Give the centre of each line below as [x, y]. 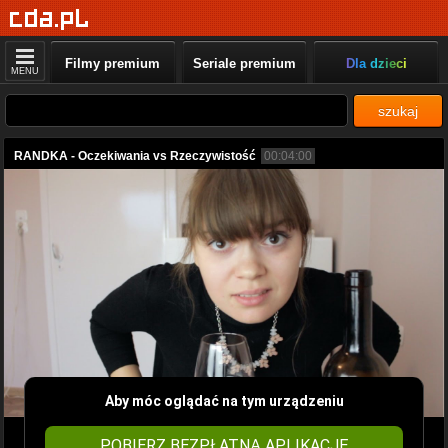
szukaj [398, 111]
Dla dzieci [376, 63]
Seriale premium [244, 63]
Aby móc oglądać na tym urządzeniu [224, 400]
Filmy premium [113, 63]
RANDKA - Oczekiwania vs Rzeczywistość [135, 156]
